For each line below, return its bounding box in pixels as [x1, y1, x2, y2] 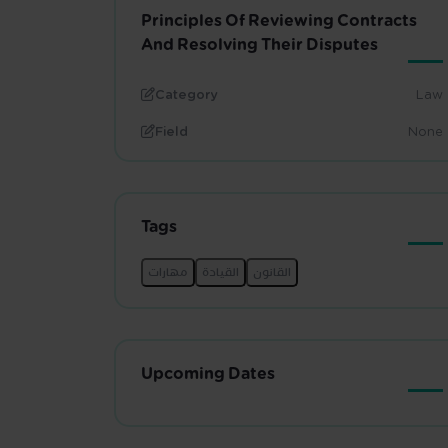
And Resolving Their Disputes [141, 29, 378, 58]
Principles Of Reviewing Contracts [141, 5, 417, 34]
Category [155, 82, 218, 106]
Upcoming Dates [141, 358, 275, 387]
